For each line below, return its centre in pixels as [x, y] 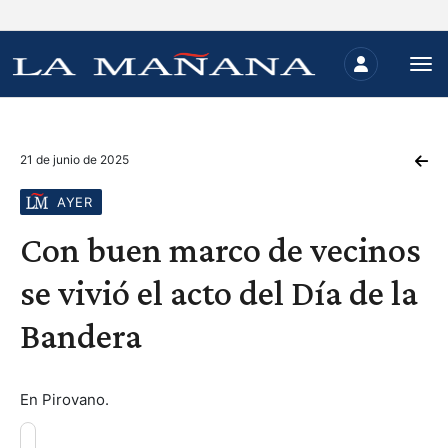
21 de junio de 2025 [74, 159]
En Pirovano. [64, 399]
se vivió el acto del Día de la [219, 293]
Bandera [81, 336]
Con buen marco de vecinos [220, 250]
